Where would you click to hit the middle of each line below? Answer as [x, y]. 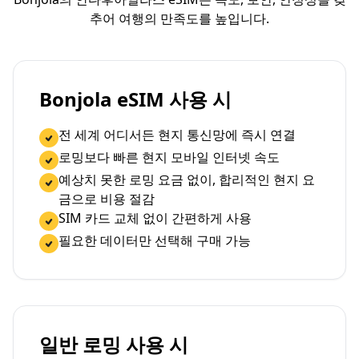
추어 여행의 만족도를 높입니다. [179, 18]
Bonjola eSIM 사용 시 [135, 99]
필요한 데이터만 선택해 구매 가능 [155, 240]
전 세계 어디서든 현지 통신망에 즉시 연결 [177, 135]
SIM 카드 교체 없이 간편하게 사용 [155, 218]
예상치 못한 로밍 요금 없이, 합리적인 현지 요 [187, 179]
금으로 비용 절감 [107, 199]
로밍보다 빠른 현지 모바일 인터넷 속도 [169, 157]
